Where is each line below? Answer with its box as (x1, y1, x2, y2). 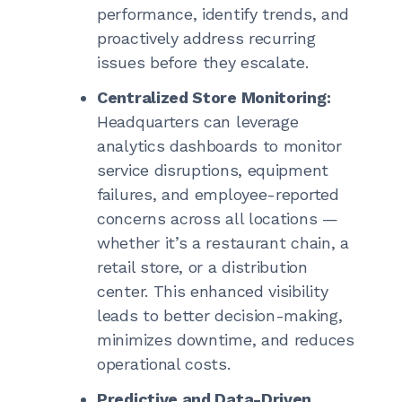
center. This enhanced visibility (97, 282, 328, 301)
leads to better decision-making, (97, 306, 343, 325)
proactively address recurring (97, 29, 316, 48)
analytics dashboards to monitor (97, 136, 342, 155)
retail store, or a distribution (97, 258, 308, 276)
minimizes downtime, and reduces (97, 330, 354, 349)
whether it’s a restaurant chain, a (97, 233, 349, 252)
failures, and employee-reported (97, 185, 339, 204)
